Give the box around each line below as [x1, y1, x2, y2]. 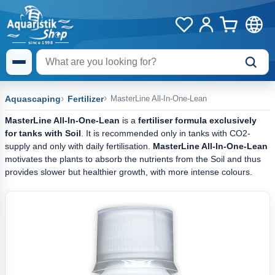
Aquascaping [5, 94, 61, 104]
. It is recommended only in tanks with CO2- [81, 128, 250, 138]
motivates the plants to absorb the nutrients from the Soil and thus [5, 154, 261, 164]
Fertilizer [68, 94, 104, 104]
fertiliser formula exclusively [138, 115, 257, 125]
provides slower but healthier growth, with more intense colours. [5, 167, 252, 177]
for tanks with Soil [5, 128, 81, 138]
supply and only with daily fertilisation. [5, 141, 153, 151]
